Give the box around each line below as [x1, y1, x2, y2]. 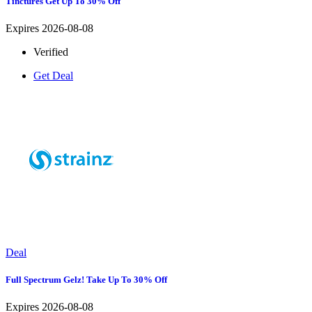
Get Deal [33, 69, 73, 81]
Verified [33, 45, 68, 58]
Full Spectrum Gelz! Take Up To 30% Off [6, 274, 167, 286]
